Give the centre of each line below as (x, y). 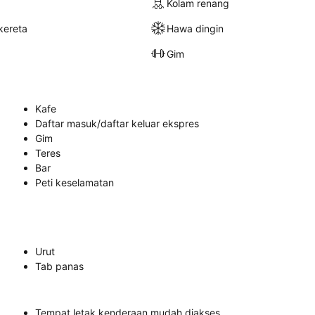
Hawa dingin (195, 28)
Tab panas (59, 266)
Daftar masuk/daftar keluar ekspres (117, 123)
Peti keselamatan (75, 182)
